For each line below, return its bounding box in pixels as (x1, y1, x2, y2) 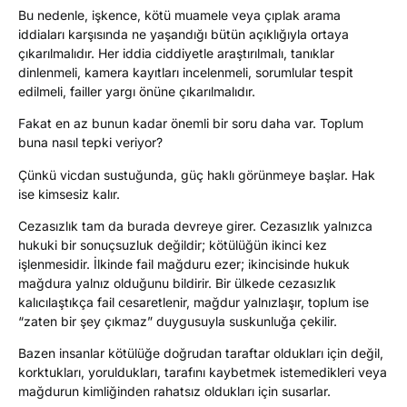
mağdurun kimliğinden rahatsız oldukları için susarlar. (18, 383, 331, 400)
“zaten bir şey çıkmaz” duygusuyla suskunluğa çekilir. (18, 313, 337, 330)
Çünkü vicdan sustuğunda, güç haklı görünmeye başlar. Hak (18, 166, 375, 183)
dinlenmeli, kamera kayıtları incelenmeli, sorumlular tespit (18, 64, 353, 80)
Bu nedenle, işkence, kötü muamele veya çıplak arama (18, 6, 341, 23)
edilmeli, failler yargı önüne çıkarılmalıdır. (18, 83, 255, 99)
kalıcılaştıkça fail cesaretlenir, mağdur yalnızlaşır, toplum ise (18, 294, 369, 311)
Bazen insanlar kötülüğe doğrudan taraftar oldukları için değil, (18, 345, 383, 362)
